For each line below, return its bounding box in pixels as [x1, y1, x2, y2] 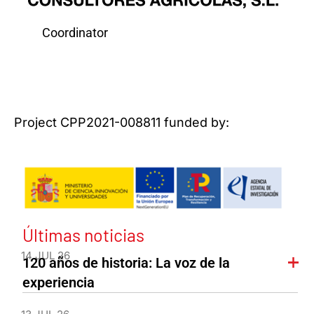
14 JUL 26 [20, 249, 70, 263]
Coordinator [42, 25, 108, 40]
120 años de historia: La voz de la [22, 254, 230, 272]
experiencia [22, 274, 95, 292]
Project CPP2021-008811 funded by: [14, 115, 229, 130]
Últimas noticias [22, 224, 144, 246]
